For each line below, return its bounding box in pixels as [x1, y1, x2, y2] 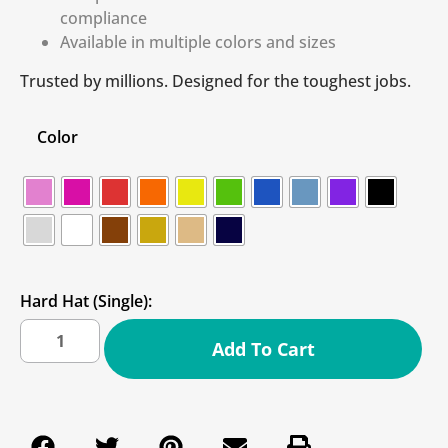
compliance [60, 6, 147, 29]
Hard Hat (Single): [20, 289, 152, 312]
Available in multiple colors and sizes [60, 30, 336, 53]
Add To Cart [211, 336, 315, 361]
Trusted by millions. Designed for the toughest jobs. [20, 69, 411, 92]
